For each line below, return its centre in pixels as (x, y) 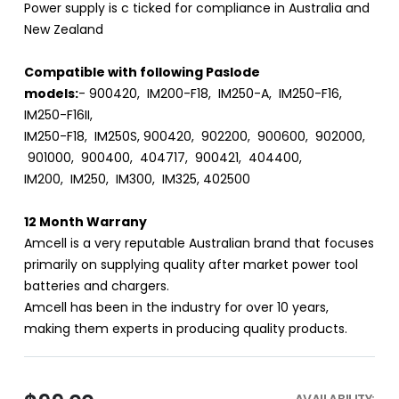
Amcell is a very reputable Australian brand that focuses (199, 244)
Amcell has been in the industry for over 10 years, (176, 308)
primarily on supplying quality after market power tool (191, 265)
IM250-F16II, (60, 115)
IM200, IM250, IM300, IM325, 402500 (137, 179)
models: (51, 94)
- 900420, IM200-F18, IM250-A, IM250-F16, (212, 94)
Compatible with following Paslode (142, 73)
